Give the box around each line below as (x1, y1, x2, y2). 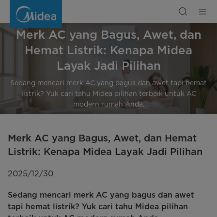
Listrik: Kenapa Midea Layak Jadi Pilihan (8, 145, 202, 157)
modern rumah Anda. (73, 100, 144, 108)
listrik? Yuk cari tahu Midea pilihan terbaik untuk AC (21, 90, 196, 98)
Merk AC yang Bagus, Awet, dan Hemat (8, 132, 197, 144)
